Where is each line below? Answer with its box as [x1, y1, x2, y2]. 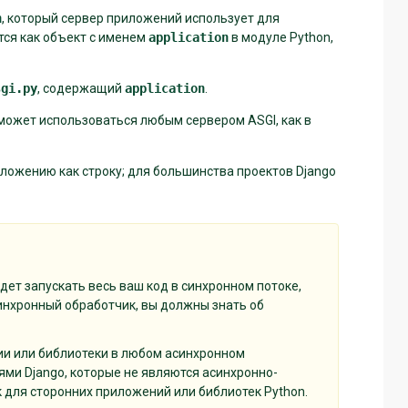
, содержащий [37, 80, 125, 96]
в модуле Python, [229, 29, 333, 45]
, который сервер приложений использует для [2, 10, 280, 25]
